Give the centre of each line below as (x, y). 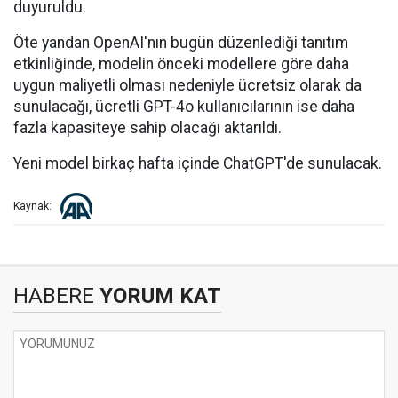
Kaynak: (32, 207)
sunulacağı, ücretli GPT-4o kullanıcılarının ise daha (184, 107)
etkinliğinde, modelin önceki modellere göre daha (181, 64)
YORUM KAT (158, 296)
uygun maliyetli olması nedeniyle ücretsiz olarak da (187, 85)
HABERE (54, 296)
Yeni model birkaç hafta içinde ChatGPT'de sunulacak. (198, 163)
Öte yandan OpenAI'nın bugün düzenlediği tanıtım (181, 43)
